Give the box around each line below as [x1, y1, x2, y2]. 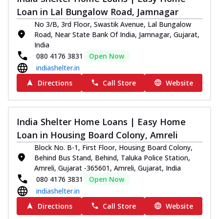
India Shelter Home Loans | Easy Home [17, 115, 186, 128]
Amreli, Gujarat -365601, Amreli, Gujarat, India [34, 163, 181, 173]
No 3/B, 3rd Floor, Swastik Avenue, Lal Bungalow [34, 19, 191, 29]
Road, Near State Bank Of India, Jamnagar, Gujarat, [34, 29, 199, 39]
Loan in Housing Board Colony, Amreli [17, 129, 178, 141]
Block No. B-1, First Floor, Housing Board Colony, [34, 142, 193, 152]
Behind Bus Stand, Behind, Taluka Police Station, [34, 153, 190, 162]
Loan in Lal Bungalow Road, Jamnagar [17, 5, 178, 18]
